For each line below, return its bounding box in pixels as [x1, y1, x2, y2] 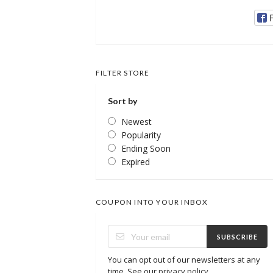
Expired [121, 156, 150, 168]
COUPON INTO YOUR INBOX [96, 197, 208, 207]
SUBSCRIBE [216, 232, 258, 241]
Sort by [108, 96, 137, 107]
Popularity [121, 129, 161, 141]
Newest [121, 116, 152, 128]
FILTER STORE [96, 68, 150, 78]
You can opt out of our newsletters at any [108, 254, 260, 266]
